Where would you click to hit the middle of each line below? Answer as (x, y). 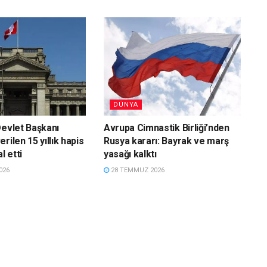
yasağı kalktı (130, 154)
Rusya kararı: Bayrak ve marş (166, 141)
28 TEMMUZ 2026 (136, 170)
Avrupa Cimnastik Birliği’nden (166, 128)
